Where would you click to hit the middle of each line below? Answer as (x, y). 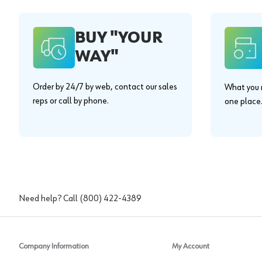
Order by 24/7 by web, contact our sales (105, 87)
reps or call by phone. (71, 101)
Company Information (54, 246)
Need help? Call (48, 199)
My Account (191, 246)
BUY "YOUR (119, 38)
